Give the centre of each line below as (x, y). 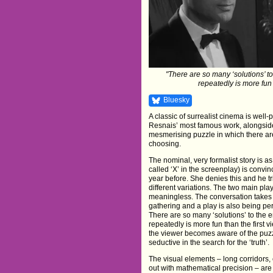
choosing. (165, 144)
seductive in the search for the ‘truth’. (209, 243)
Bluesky (177, 100)
